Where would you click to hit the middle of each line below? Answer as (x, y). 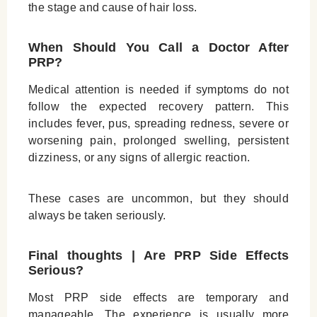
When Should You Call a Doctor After (158, 48)
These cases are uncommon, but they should (158, 199)
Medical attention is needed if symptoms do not (158, 90)
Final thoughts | (82, 256)
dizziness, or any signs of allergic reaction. (139, 158)
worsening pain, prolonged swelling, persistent (158, 141)
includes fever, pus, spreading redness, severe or (158, 124)
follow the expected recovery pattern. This (158, 107)
